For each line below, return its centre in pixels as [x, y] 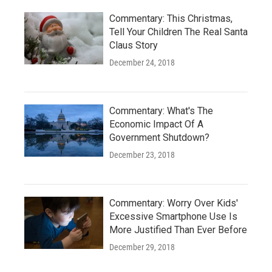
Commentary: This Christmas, [171, 18]
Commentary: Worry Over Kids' [174, 203]
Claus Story [134, 45]
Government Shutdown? [159, 137]
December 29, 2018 [142, 247]
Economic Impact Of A [156, 124]
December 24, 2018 [142, 62]
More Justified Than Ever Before [178, 229]
